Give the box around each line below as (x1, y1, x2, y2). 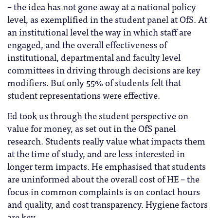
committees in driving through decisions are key (7, 62, 200, 77)
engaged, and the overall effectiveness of (7, 37, 167, 52)
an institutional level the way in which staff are (7, 24, 191, 39)
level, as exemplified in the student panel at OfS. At (7, 12, 207, 27)
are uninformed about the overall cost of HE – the (7, 171, 200, 186)
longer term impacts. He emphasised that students (7, 159, 206, 174)
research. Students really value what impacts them (7, 133, 205, 148)
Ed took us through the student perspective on (7, 108, 188, 123)
